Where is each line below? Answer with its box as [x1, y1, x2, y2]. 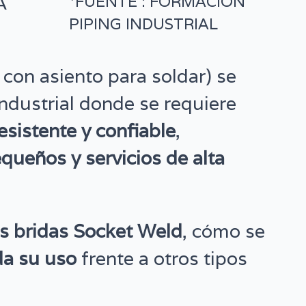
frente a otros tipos [76, 247, 248, 271]
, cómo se [182, 219, 266, 244]
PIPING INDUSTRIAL [68, 14, 218, 34]
